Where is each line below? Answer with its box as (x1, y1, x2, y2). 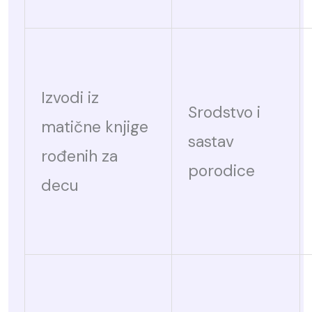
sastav (187, 130, 234, 152)
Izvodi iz (40, 86, 99, 108)
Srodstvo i (187, 101, 260, 123)
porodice (187, 159, 255, 181)
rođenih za (40, 145, 118, 166)
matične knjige (40, 116, 148, 137)
